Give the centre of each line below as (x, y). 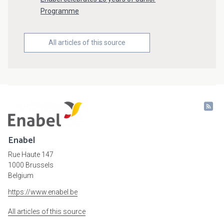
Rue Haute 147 (31, 155)
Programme (60, 11)
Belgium (21, 176)
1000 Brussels (31, 165)
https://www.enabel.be (43, 192)
